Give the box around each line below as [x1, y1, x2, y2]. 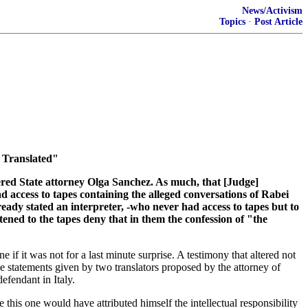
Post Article [254, 16, 302, 27]
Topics [219, 16, 245, 27]
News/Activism [242, 5, 302, 16]
